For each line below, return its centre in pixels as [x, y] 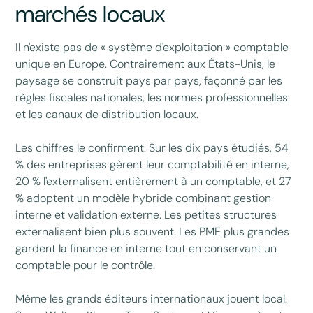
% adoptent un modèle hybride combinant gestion [144, 198]
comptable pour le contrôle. [86, 265]
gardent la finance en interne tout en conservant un [146, 248]
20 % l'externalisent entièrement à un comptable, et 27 [154, 181]
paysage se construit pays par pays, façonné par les [149, 80]
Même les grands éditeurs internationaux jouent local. [152, 298]
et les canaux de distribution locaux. [107, 114]
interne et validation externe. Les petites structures [146, 214]
